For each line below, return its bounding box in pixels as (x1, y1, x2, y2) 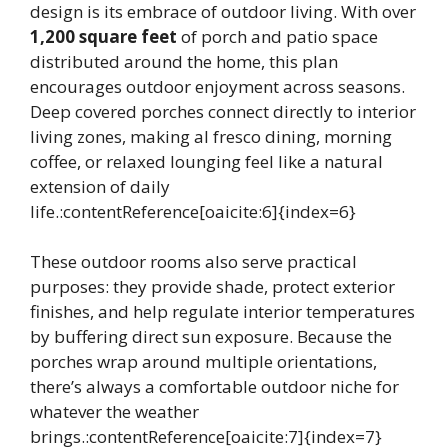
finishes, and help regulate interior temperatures (30, 300, 415, 324)
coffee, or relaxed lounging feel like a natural (30, 149, 383, 173)
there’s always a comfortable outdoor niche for (30, 375, 399, 399)
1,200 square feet (30, 24, 177, 48)
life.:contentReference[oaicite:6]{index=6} (30, 199, 356, 223)
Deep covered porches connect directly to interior (30, 99, 416, 123)
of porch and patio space (177, 24, 378, 48)
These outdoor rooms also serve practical (30, 250, 357, 274)
